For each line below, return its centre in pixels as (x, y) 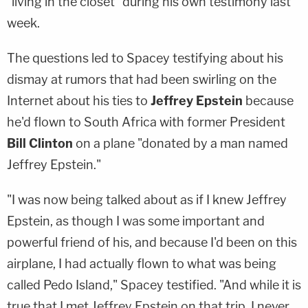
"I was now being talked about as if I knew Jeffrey (147, 200)
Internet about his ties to (79, 101)
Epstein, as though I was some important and (136, 221)
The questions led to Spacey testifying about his (145, 58)
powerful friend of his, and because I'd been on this (152, 243)
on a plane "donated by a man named (180, 144)
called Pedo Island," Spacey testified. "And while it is (154, 285)
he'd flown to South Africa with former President (146, 122)
